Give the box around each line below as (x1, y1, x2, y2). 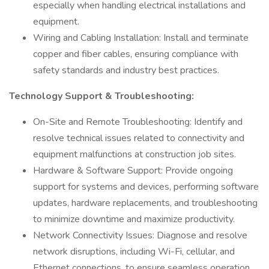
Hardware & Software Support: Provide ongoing (33, 164, 233, 177)
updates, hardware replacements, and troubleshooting (33, 196, 258, 210)
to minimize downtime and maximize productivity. (33, 213, 235, 226)
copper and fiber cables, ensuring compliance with (33, 47, 238, 61)
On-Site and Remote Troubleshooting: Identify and (33, 115, 243, 128)
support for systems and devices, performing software (33, 180, 259, 193)
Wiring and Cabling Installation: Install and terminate (33, 31, 249, 44)
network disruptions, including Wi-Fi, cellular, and (33, 245, 235, 258)
